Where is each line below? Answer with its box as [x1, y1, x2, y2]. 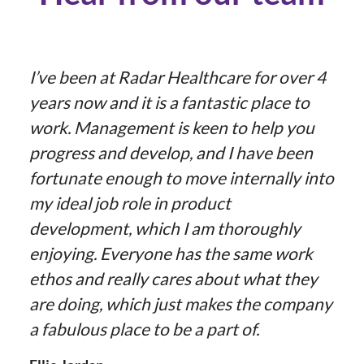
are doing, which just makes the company [29, 292, 332, 314]
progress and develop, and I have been [29, 141, 313, 162]
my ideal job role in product [29, 192, 231, 213]
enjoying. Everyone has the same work [29, 242, 313, 263]
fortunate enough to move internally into [29, 167, 334, 188]
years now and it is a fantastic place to [29, 91, 310, 112]
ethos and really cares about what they [29, 267, 318, 288]
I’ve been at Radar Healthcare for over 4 [29, 66, 326, 87]
